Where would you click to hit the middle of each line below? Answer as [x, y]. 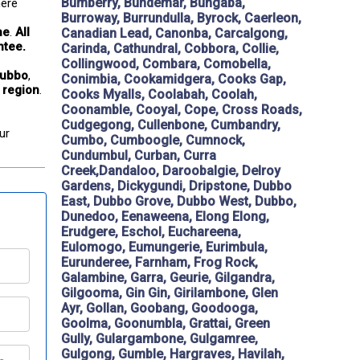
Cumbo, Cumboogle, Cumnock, [153, 141]
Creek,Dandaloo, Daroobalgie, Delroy [171, 171]
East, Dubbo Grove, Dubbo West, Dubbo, [179, 202]
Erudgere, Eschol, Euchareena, [151, 232]
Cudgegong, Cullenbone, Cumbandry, [171, 125]
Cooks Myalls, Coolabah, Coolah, [159, 95]
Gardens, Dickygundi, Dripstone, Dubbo [176, 186]
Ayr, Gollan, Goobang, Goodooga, [160, 309]
